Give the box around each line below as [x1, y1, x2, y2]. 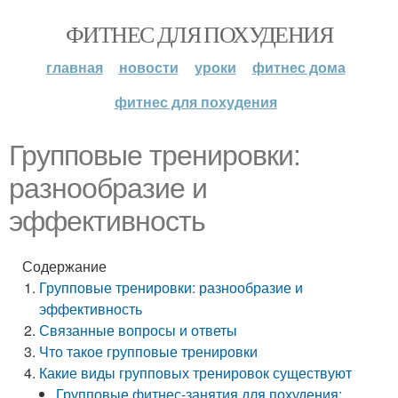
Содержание [22, 256, 107, 276]
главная [45, 57, 103, 77]
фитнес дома [251, 57, 346, 77]
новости [118, 57, 179, 77]
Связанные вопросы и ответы [39, 320, 238, 340]
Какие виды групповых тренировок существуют [39, 362, 353, 383]
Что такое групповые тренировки [39, 341, 259, 362]
